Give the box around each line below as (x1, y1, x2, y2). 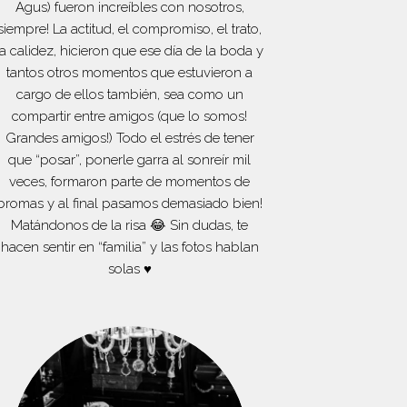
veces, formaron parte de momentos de (9, 173, 251, 190)
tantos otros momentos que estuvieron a (6, 64, 253, 81)
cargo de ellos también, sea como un (15, 85, 243, 103)
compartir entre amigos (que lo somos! (12, 107, 248, 124)
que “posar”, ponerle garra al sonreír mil (8, 151, 252, 168)
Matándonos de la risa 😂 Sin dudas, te (11, 216, 249, 233)
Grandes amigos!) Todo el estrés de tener (5, 129, 254, 146)
